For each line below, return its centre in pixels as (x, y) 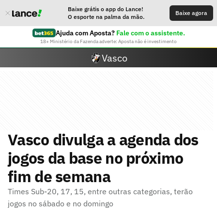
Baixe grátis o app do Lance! (106, 9)
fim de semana (59, 176)
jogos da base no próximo (96, 158)
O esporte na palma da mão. (106, 17)
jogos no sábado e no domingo (61, 203)
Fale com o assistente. (150, 33)
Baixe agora (191, 13)
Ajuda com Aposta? (85, 33)
